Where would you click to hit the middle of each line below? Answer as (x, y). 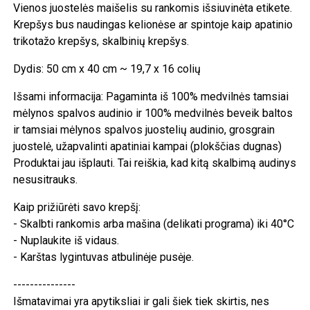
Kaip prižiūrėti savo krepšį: (77, 207)
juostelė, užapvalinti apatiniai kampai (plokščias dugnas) (148, 146)
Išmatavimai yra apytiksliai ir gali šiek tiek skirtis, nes (142, 301)
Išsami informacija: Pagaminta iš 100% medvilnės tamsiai (151, 96)
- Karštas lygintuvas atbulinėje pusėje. (104, 257)
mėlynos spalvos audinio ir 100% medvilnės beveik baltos (153, 113)
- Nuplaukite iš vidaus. (66, 240)
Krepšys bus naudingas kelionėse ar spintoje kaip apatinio (153, 24)
